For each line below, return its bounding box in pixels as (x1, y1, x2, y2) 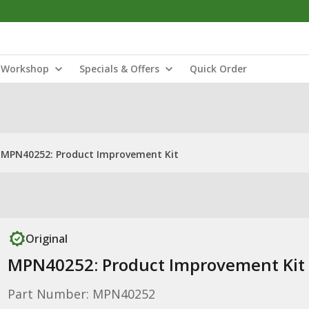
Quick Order (190, 62, 247, 75)
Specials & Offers (79, 62, 159, 75)
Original (25, 231, 68, 246)
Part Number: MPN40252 (7, 286, 155, 302)
